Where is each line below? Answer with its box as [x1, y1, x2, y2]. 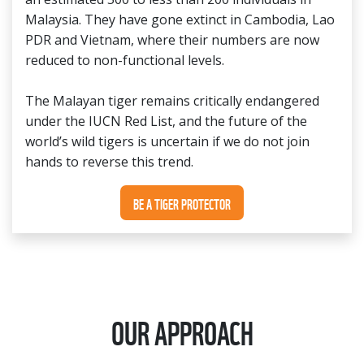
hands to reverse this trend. [25, 153, 193, 171]
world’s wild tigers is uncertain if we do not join [25, 132, 310, 151]
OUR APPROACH [110, 308, 253, 354]
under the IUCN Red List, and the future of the [25, 112, 307, 131]
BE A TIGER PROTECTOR [133, 193, 231, 214]
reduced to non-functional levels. [25, 51, 224, 70]
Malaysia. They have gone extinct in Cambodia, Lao [25, 11, 335, 29]
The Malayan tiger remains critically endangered [25, 92, 319, 110]
